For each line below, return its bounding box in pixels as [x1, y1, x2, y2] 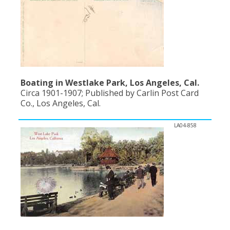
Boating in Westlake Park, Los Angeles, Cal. [21, 76, 199, 88]
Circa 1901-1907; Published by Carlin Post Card [21, 87, 199, 99]
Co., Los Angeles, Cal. [21, 97, 101, 109]
